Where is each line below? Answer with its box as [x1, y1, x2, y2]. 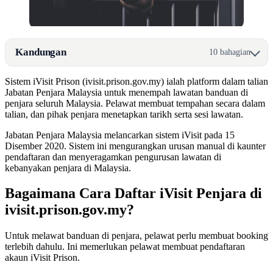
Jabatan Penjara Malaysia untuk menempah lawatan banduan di [5, 87, 248, 97]
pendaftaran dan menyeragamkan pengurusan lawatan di [5, 151, 221, 162]
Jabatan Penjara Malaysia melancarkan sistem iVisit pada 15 [5, 129, 235, 140]
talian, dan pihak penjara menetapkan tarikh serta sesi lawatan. [5, 108, 243, 119]
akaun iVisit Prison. [5, 252, 80, 263]
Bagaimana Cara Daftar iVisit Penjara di [5, 185, 262, 202]
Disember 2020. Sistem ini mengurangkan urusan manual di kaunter [5, 140, 266, 151]
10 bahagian [209, 47, 250, 57]
